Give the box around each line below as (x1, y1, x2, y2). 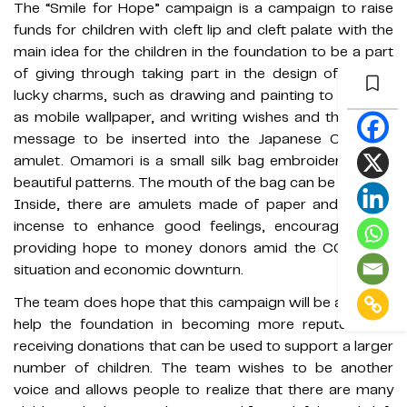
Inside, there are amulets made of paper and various (14, 195, 393, 214)
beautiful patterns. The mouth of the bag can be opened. (14, 174, 393, 193)
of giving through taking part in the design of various (14, 65, 393, 84)
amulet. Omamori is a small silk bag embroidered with (14, 152, 393, 171)
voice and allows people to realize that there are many (14, 381, 393, 400)
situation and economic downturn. (14, 261, 243, 280)
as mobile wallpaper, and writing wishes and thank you (14, 108, 393, 127)
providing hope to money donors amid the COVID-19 (14, 239, 393, 258)
